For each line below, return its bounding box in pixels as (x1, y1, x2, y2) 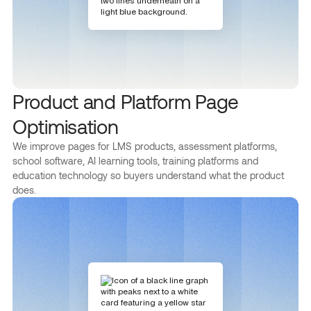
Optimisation (12, 115, 119, 138)
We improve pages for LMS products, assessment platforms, (12, 140, 277, 152)
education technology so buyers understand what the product (12, 169, 284, 181)
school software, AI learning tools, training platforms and (12, 155, 258, 167)
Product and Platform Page (12, 90, 239, 113)
